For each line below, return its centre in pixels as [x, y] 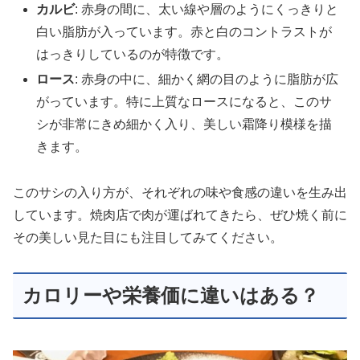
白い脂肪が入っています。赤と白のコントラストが [184, 32]
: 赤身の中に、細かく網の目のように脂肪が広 [207, 80]
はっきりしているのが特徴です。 [133, 55]
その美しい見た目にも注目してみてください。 [148, 238]
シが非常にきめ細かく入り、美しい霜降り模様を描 [184, 125]
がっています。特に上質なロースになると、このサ [184, 102]
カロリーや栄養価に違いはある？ [171, 295]
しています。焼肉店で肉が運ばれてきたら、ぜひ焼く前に [180, 215]
